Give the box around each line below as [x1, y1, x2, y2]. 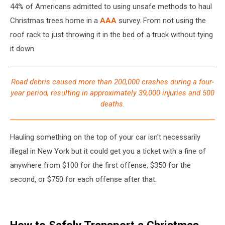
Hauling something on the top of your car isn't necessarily [10, 132, 200, 142]
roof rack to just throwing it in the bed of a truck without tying [10, 30, 213, 39]
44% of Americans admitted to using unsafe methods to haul [10, 2, 212, 11]
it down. [10, 44, 36, 53]
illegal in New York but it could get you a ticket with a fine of [10, 146, 206, 156]
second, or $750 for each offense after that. [10, 174, 157, 184]
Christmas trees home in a [10, 16, 100, 25]
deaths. [100, 99, 125, 108]
